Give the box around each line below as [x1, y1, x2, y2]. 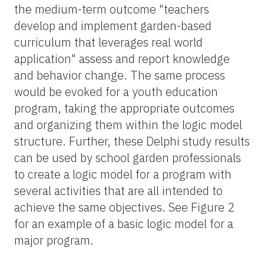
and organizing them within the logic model [14, 116, 242, 133]
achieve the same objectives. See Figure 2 [14, 199, 235, 215]
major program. [14, 232, 94, 248]
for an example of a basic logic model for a [14, 215, 233, 232]
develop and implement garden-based [14, 17, 212, 34]
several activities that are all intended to [14, 182, 223, 199]
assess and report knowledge [79, 50, 230, 67]
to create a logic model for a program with [14, 166, 232, 182]
